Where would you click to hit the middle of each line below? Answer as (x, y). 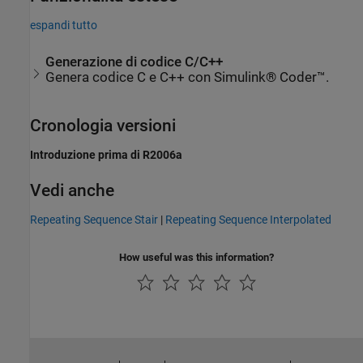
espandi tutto (64, 25)
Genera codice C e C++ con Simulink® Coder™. (188, 78)
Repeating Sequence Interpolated (248, 220)
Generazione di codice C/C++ (135, 62)
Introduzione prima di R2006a (106, 155)
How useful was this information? (196, 258)
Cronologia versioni (103, 126)
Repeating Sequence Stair (94, 220)
